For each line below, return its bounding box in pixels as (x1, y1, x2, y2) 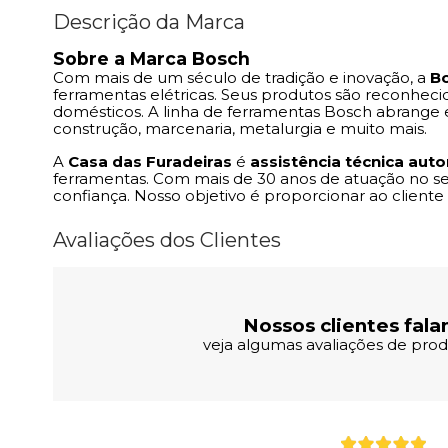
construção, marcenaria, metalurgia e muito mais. (53, 119, 427, 139)
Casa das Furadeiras (68, 152, 232, 172)
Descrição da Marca (53, 10, 245, 35)
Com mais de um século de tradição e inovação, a (53, 68, 430, 88)
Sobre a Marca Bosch (53, 48, 250, 70)
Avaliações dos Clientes (53, 228, 281, 253)
